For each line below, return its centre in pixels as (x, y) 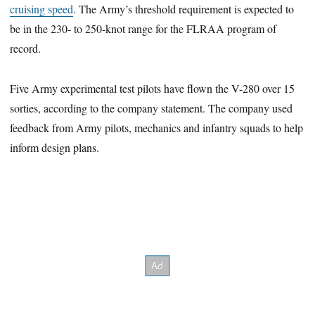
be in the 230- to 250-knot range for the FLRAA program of (143, 28)
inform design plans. (55, 147)
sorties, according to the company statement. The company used (152, 108)
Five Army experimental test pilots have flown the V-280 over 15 (153, 88)
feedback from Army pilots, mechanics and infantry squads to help (157, 127)
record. (26, 48)
